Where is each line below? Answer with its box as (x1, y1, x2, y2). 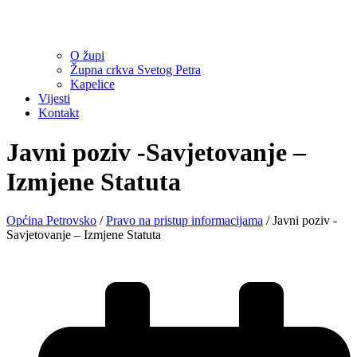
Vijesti (38, 92, 70, 106)
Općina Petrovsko (6, 213, 96, 227)
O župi (70, 49, 104, 63)
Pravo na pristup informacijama (106, 213, 263, 227)
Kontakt (38, 106, 79, 120)
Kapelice (70, 77, 115, 92)
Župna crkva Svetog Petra (70, 63, 201, 77)
